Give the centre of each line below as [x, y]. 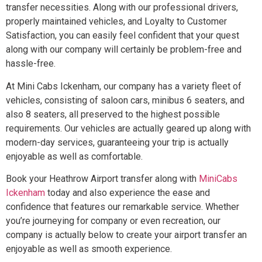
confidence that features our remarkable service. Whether [123, 206]
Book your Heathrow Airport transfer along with [102, 178]
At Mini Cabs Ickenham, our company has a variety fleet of [124, 86]
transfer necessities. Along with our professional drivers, [122, 8]
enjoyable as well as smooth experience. [89, 249]
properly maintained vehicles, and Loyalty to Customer [116, 22]
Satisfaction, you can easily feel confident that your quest [123, 36]
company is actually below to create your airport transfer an [126, 235]
